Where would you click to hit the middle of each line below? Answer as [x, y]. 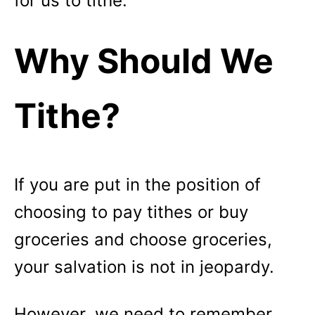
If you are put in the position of [137, 185]
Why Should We [144, 61]
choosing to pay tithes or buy [131, 212]
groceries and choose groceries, [143, 239]
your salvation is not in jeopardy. [147, 267]
